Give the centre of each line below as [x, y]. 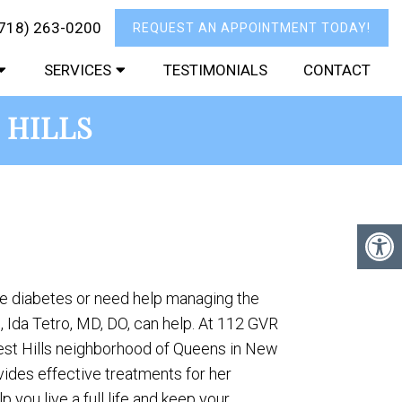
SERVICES [78, 70]
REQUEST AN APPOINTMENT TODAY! [252, 28]
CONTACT [337, 70]
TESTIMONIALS [215, 70]
